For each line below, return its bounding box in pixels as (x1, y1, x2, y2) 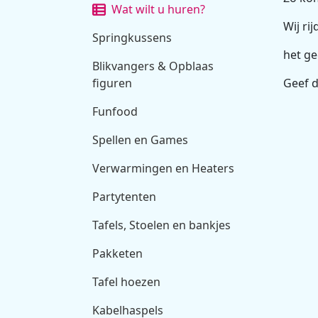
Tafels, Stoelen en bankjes (92, 216, 231, 233)
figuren (92, 75, 132, 91)
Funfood (92, 103, 138, 119)
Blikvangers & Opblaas (92, 57, 214, 74)
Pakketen (92, 245, 143, 261)
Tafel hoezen (92, 273, 160, 290)
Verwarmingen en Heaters (92, 160, 234, 176)
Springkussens (92, 29, 172, 45)
